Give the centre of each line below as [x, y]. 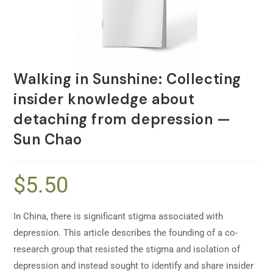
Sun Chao [48, 139]
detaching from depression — [122, 119]
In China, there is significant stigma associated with [119, 216]
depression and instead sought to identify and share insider [134, 266]
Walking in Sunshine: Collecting [128, 79]
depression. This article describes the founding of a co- [126, 233]
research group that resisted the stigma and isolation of [127, 249]
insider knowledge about [104, 99]
